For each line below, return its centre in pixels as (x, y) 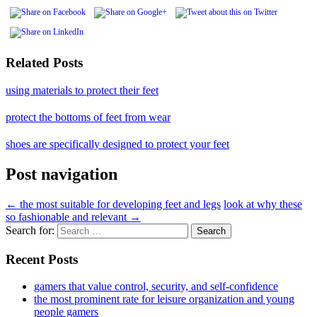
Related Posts (44, 63)
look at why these (263, 204)
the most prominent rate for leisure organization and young (164, 299)
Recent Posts (42, 259)
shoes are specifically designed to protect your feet (117, 144)
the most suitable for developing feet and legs (119, 204)
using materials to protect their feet (82, 91)
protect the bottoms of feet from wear (88, 117)
